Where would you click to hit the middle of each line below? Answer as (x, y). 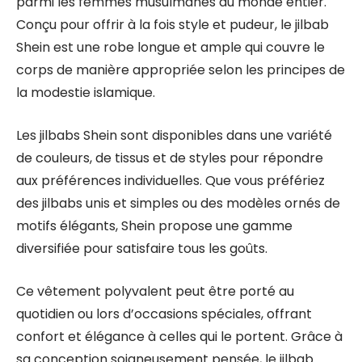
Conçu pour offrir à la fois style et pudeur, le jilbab (173, 25)
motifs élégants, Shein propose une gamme (154, 226)
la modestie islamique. (86, 93)
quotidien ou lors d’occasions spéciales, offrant (164, 314)
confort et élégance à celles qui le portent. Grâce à (179, 337)
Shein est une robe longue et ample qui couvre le (170, 47)
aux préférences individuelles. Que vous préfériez (170, 181)
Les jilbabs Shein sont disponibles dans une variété (174, 135)
